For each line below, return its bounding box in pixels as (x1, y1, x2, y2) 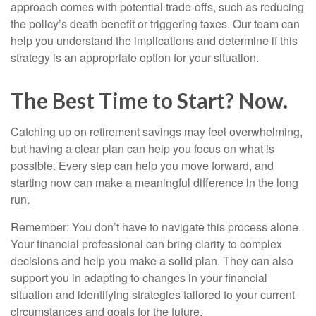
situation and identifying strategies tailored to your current (11, 286, 295, 303)
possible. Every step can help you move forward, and (11, 157, 274, 174)
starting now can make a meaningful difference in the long (11, 174, 298, 190)
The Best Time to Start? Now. (11, 87, 288, 113)
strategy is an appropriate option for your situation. (11, 49, 259, 66)
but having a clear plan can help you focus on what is (11, 140, 274, 157)
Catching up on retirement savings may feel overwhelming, (11, 123, 303, 140)
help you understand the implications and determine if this (11, 32, 298, 49)
